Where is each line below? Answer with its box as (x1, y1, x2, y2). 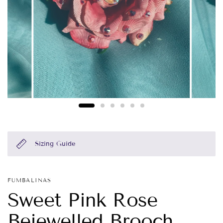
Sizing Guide (35, 140, 75, 148)
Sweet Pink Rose (7, 189, 158, 212)
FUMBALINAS (7, 177, 51, 184)
